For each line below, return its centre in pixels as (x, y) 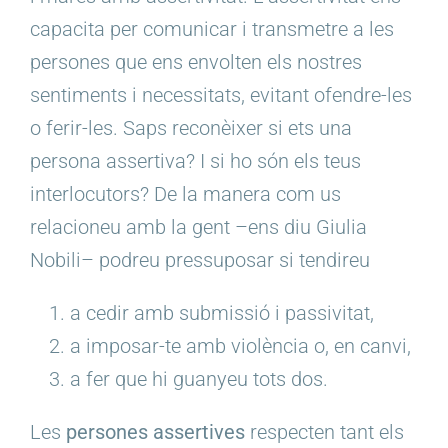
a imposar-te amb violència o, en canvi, (240, 345)
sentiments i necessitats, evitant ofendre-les (221, 94)
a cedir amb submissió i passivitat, (222, 312)
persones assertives (155, 431)
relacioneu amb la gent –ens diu (173, 226)
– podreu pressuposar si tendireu (225, 259)
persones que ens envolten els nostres (196, 61)
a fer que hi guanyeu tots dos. (199, 378)
